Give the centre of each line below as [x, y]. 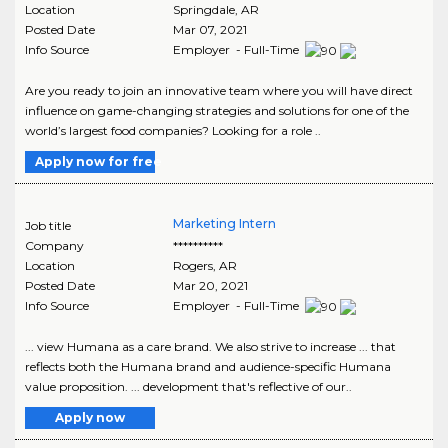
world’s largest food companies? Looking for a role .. [173, 130]
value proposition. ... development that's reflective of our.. [188, 386]
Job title [48, 225]
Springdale [203, 9]
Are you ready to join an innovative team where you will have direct [219, 90]
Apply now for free [98, 161]
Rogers [192, 265]
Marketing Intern [224, 223]
